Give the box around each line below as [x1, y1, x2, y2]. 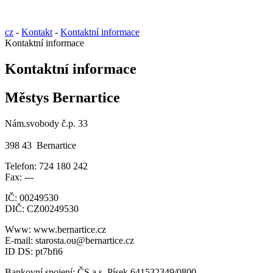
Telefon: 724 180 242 [5, 160, 88, 171]
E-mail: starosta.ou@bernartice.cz [5, 235, 134, 246]
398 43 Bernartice [5, 140, 76, 151]
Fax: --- [5, 171, 34, 182]
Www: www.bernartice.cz [5, 224, 106, 235]
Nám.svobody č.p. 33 [5, 118, 88, 129]
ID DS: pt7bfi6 [5, 246, 63, 257]
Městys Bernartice [5, 89, 120, 105]
